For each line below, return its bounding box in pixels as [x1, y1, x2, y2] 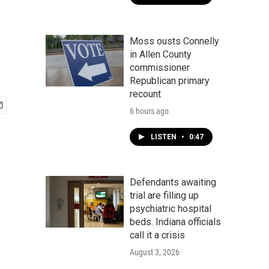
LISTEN [151, 133, 178, 141]
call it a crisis [130, 229, 185, 241]
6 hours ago [130, 106, 169, 116]
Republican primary [130, 75, 210, 86]
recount [130, 88, 161, 100]
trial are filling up [130, 190, 199, 201]
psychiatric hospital [130, 203, 211, 214]
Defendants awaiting [130, 177, 216, 188]
